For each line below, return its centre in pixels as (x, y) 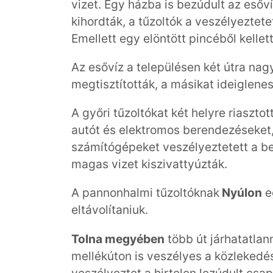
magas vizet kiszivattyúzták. (149, 164)
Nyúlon (241, 193)
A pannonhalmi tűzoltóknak (145, 193)
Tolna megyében (118, 239)
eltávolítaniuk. (110, 210)
